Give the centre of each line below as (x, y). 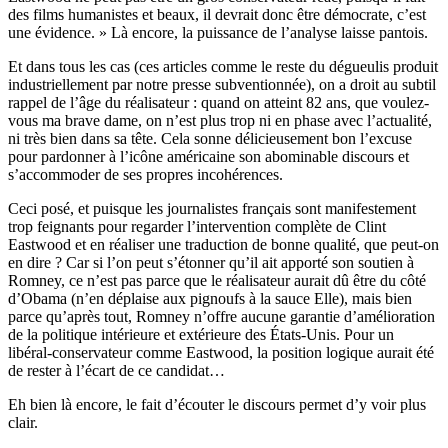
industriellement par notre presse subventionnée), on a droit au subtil (222, 84)
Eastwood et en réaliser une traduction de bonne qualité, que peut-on (223, 244)
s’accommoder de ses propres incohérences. (145, 174)
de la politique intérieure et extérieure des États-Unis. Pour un (201, 334)
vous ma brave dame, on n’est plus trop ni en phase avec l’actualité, (220, 120)
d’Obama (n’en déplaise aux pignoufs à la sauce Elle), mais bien (210, 298)
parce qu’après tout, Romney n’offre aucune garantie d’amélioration (221, 316)
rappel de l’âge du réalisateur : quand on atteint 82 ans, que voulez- (218, 102)
